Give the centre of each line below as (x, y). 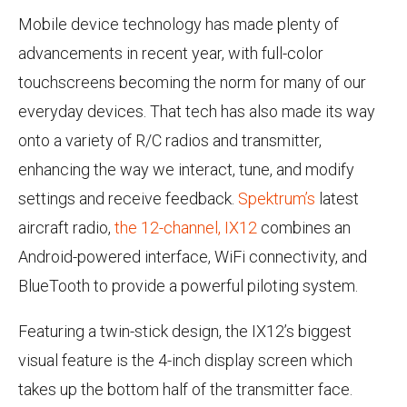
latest (337, 198)
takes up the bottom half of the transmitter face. (185, 389)
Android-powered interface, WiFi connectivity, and (193, 256)
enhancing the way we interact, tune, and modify (186, 169)
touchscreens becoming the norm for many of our (192, 82)
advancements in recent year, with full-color (171, 53)
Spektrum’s (277, 198)
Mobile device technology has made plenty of (179, 24)
